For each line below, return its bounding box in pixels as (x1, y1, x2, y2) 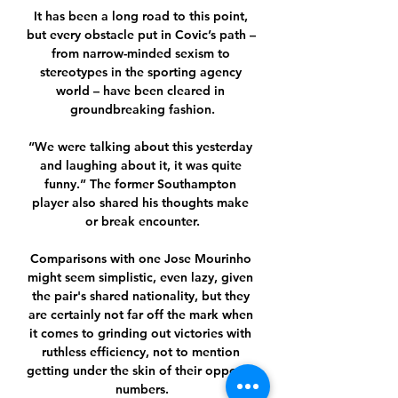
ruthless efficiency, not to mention (41, 344, 240, 361)
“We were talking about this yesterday (28, 139, 252, 155)
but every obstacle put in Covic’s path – (27, 27, 256, 44)
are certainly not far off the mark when (28, 306, 253, 323)
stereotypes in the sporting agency (39, 64, 242, 81)
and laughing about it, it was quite (39, 157, 242, 174)
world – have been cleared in (56, 83, 225, 99)
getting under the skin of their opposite (27, 362, 258, 379)
